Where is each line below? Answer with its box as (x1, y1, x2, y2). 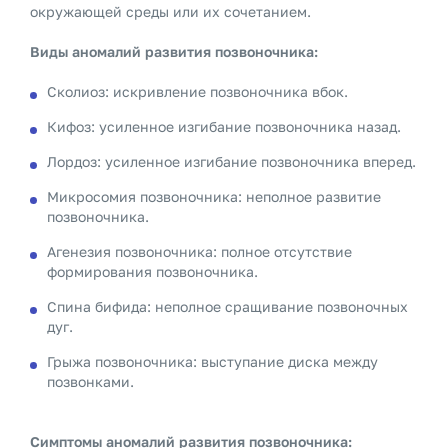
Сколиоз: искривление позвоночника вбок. (47, 83, 348, 100)
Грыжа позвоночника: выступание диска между (47, 353, 378, 370)
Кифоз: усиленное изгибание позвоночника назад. (47, 118, 401, 135)
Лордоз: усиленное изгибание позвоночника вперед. (47, 153, 416, 170)
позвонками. (47, 373, 134, 390)
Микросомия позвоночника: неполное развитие (47, 188, 381, 205)
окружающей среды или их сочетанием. (30, 3, 311, 20)
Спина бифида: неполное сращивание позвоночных (47, 298, 408, 315)
